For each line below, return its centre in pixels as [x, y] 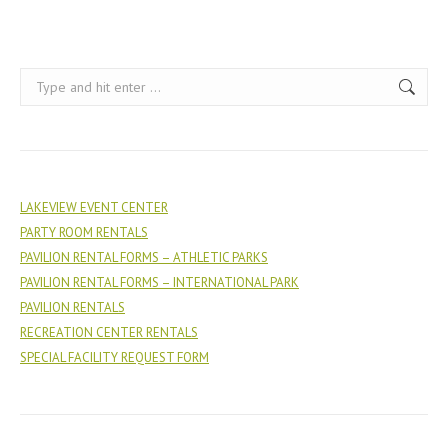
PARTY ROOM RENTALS [84, 232]
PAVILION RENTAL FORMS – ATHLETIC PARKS [144, 257]
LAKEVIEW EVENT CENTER [94, 207]
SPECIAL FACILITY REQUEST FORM [114, 357]
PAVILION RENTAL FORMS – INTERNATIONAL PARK [159, 282]
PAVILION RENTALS [72, 307]
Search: [40, 79]
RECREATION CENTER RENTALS [109, 332]
